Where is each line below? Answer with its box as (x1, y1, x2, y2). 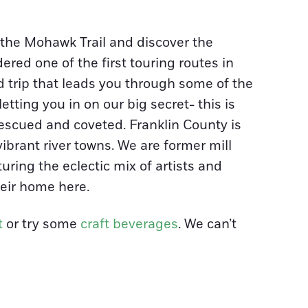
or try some (3, 215, 80, 233)
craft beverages (80, 215, 178, 233)
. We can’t (178, 215, 236, 233)
